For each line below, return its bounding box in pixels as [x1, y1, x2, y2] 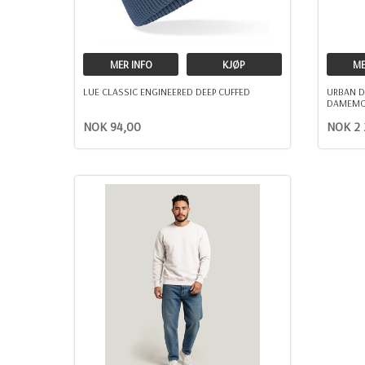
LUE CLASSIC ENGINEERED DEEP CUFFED [83, 85, 250, 98]
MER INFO [109, 57, 152, 71]
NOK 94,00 [83, 118, 141, 134]
